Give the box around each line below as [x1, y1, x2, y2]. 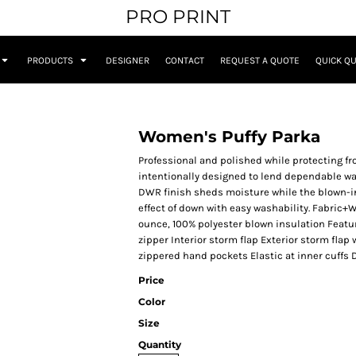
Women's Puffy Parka [138, 127, 320, 147]
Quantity [138, 339, 181, 351]
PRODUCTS [27, 55, 75, 67]
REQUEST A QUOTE [220, 55, 300, 67]
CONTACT [165, 55, 204, 67]
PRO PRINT [126, 6, 230, 28]
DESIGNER [106, 55, 149, 67]
